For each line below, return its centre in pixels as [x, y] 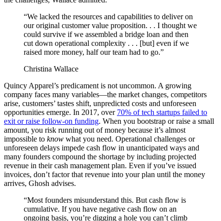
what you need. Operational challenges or [129, 139]
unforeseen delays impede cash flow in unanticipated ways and [102, 148]
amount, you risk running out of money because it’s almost [95, 130]
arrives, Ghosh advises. [40, 184]
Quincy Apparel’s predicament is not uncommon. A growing [98, 86]
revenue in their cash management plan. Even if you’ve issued [100, 166]
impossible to [25, 139]
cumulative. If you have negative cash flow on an [100, 209]
